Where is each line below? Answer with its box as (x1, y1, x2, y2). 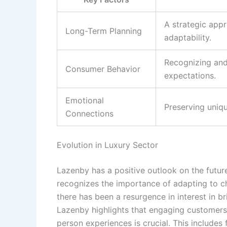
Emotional (65, 95, 104, 105)
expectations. (164, 70, 216, 81)
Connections (65, 108, 113, 119)
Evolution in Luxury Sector (57, 139, 158, 150)
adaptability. (164, 32, 211, 43)
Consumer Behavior (65, 63, 140, 74)
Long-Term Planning (65, 25, 142, 36)
